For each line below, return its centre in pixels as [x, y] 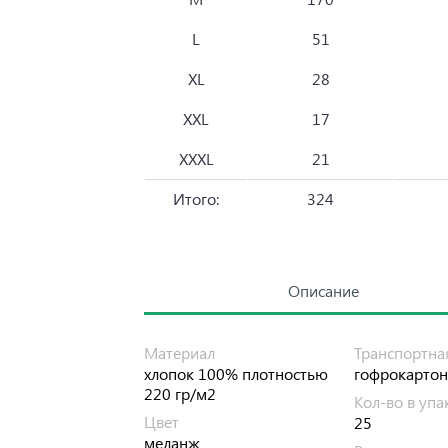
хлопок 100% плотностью [236, 374]
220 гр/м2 [180, 394]
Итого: [196, 199]
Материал [179, 353]
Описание [323, 291]
